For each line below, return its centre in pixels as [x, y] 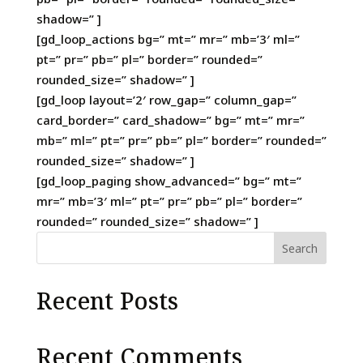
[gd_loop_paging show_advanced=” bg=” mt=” [169, 181]
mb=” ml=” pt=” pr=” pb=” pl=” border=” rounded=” [181, 140]
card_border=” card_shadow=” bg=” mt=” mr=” [170, 120]
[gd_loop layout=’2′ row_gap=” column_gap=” [166, 100]
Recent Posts [107, 300]
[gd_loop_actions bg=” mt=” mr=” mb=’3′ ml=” [168, 39]
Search [300, 248]
